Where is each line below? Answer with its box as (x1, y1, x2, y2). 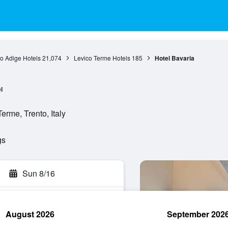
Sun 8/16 (22, 167, 55, 179)
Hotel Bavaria (154, 53, 194, 63)
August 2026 (6, 208, 54, 220)
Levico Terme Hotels (73, 53, 130, 62)
